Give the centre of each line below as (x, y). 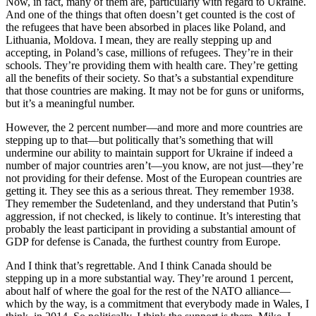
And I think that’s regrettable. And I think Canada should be (139, 266)
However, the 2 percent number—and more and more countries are (154, 128)
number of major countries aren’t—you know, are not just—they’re (154, 166)
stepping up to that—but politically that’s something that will (139, 140)
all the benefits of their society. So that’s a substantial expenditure (150, 78)
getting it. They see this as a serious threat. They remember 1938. (150, 191)
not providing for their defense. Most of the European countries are (154, 178)
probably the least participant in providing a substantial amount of (151, 229)
